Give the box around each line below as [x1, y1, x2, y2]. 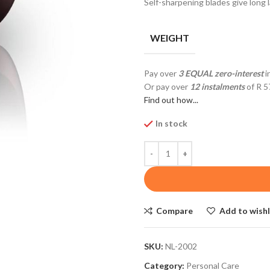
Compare [156, 205, 193, 216]
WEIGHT [150, 31, 189, 43]
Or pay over [144, 81, 190, 92]
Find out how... [144, 94, 198, 105]
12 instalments [190, 81, 245, 92]
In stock [155, 118, 187, 128]
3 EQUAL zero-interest [178, 67, 263, 78]
